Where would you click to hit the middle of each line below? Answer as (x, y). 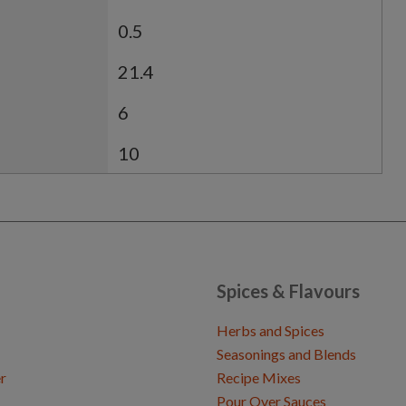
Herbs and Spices (271, 330)
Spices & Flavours (288, 291)
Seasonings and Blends (286, 354)
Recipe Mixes (259, 377)
